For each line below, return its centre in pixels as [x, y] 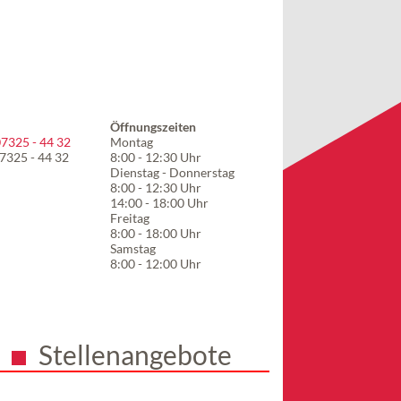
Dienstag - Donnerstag [172, 172]
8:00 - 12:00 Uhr [156, 263]
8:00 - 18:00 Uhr [156, 233]
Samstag [133, 248]
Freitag [130, 218]
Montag [132, 141]
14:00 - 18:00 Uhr [159, 202]
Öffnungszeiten [153, 126]
